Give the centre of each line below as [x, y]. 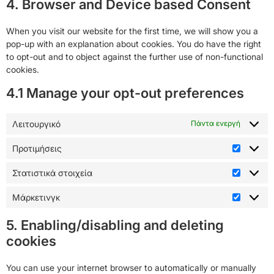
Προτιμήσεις [37, 148]
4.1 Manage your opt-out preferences [125, 93]
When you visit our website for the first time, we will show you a [132, 31]
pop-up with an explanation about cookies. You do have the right [134, 43]
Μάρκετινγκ [36, 197]
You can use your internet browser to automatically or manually [131, 267]
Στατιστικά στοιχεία [52, 172]
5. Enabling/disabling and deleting [115, 225]
